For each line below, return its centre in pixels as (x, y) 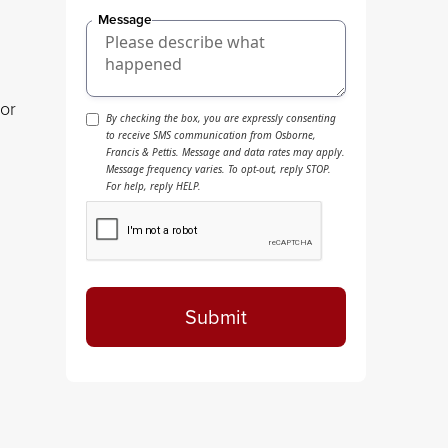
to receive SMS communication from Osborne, (211, 135)
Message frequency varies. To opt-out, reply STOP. (218, 169)
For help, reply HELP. (153, 186)
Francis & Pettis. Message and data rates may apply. (225, 152)
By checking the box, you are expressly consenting (221, 118)
